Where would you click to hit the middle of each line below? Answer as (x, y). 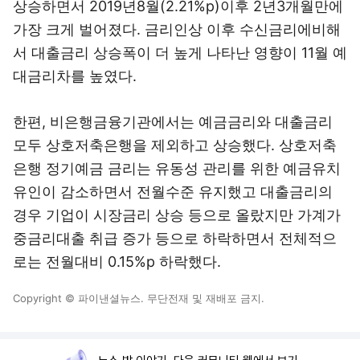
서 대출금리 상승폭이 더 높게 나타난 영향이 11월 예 (180, 53)
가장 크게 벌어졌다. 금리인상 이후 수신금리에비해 (177, 29)
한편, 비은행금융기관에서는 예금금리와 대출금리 (173, 122)
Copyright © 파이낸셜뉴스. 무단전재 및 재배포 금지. (139, 298)
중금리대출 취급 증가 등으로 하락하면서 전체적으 (175, 238)
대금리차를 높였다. (75, 76)
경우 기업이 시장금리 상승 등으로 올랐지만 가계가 (177, 215)
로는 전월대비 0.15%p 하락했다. (117, 262)
